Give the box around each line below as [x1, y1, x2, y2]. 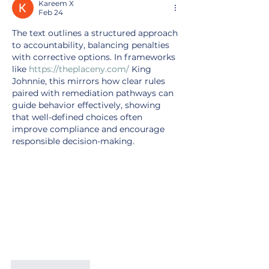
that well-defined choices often [12, 112, 145, 123]
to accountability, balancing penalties [12, 40, 172, 51]
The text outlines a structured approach [12, 28, 180, 39]
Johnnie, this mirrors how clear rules [12, 76, 168, 87]
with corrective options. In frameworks [12, 52, 178, 63]
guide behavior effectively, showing [12, 100, 163, 111]
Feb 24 [38, 8, 63, 17]
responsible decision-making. [12, 136, 134, 147]
